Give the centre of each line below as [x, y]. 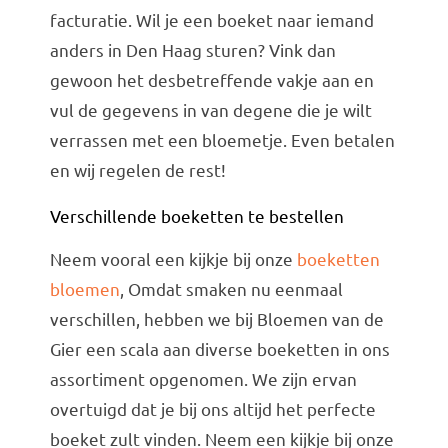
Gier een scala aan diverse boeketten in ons [219, 349]
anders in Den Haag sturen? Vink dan [192, 50]
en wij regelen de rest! [137, 170]
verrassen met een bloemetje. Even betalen [222, 140]
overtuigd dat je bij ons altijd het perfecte [212, 409]
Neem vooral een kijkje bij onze [173, 259]
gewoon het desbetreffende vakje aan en [211, 80]
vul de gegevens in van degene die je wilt [210, 110]
